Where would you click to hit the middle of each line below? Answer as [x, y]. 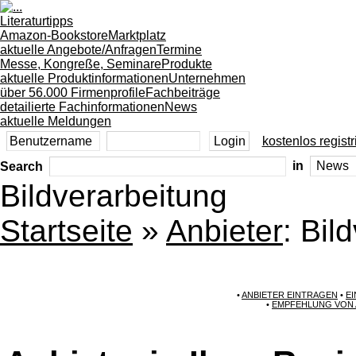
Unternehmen [207, 78]
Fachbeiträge [183, 93]
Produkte [187, 64]
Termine [179, 50]
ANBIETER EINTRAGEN [290, 295]
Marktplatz [137, 35]
